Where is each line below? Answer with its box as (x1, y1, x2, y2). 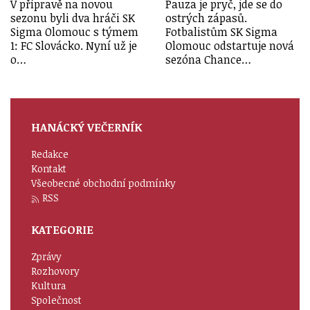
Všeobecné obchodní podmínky (31, 176, 176, 190)
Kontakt (31, 162, 66, 176)
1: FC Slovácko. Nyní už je (10, 38, 137, 54)
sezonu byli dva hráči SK (10, 10, 135, 26)
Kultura (31, 279, 66, 293)
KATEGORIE (31, 222, 93, 238)
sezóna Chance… (165, 52, 251, 68)
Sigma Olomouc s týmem (10, 24, 138, 40)
